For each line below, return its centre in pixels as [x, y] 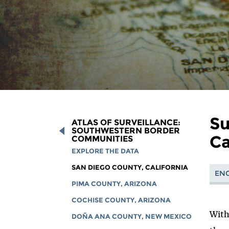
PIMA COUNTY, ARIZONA [114, 184]
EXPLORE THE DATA [106, 151]
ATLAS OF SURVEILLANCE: [126, 122]
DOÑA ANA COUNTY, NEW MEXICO [132, 216]
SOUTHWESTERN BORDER [126, 130]
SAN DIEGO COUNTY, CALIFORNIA [130, 167]
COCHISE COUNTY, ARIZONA [121, 200]
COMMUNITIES [102, 139]
